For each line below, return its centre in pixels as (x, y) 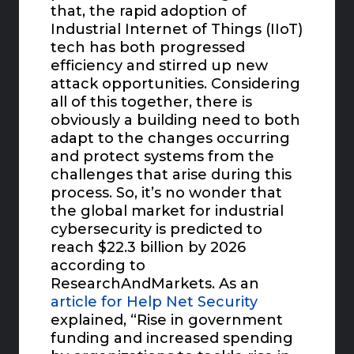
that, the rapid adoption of (149, 11)
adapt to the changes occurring (171, 139)
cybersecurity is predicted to (157, 230)
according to (98, 266)
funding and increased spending (172, 339)
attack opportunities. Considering (176, 84)
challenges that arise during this (171, 175)
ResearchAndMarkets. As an (155, 284)
